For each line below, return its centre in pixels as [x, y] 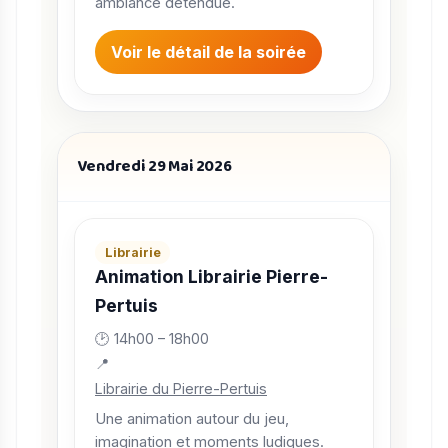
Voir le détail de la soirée [208, 52]
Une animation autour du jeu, [192, 419]
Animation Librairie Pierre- [211, 277]
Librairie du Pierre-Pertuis [181, 388]
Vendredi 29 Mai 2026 [154, 167]
